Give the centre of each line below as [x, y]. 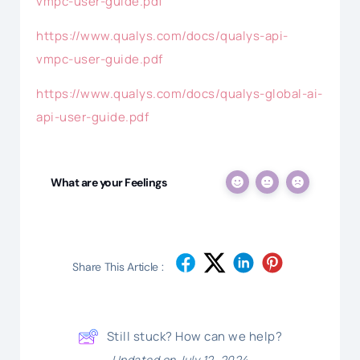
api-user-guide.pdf [92, 117]
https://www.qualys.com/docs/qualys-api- [162, 35]
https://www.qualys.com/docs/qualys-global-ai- [180, 94]
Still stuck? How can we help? [194, 337]
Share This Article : [118, 266]
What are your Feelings [108, 183]
